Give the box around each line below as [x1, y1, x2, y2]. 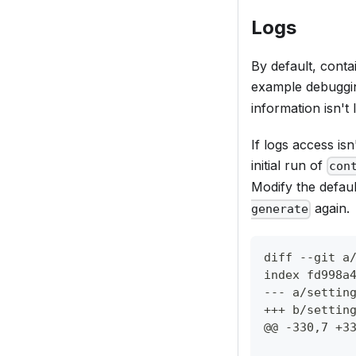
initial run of [251, 157, 327, 174]
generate [251, 202, 308, 217]
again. [311, 200, 350, 217]
